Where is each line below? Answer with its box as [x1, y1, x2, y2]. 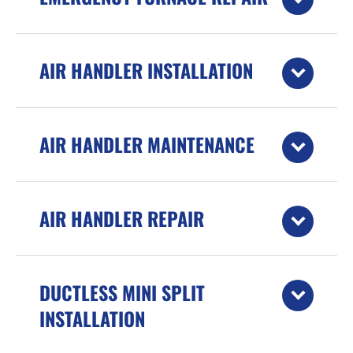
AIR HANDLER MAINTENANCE [39, 129, 255, 158]
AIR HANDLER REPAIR [39, 203, 204, 232]
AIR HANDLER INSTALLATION [39, 55, 253, 84]
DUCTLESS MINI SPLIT [39, 277, 205, 307]
